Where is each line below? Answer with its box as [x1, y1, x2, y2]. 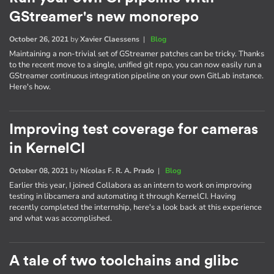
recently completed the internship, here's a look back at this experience [9, 202, 262, 213]
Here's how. [9, 81, 51, 93]
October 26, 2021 [9, 34, 68, 45]
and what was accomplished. [9, 213, 112, 224]
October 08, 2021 [9, 166, 68, 176]
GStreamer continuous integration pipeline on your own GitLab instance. [9, 70, 264, 82]
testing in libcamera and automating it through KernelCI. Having [9, 191, 236, 202]
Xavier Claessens [80, 34, 139, 45]
